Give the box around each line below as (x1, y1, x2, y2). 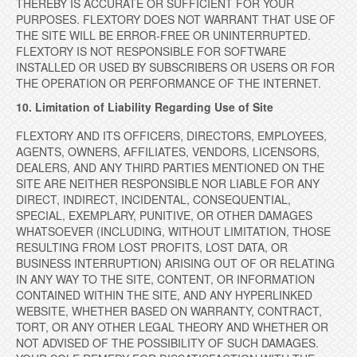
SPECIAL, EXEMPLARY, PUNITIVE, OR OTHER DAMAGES (16, 207, 312, 223)
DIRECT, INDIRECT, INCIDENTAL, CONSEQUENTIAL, (16, 191, 291, 207)
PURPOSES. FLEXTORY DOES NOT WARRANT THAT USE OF (16, 11, 335, 27)
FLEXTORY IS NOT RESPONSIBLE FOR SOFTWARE (16, 43, 286, 59)
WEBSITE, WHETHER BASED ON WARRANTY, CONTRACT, (16, 303, 322, 319)
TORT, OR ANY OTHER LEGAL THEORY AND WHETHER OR (16, 319, 328, 335)
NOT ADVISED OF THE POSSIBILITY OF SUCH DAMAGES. (16, 335, 319, 351)
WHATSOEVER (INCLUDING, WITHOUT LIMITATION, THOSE (16, 223, 331, 239)
